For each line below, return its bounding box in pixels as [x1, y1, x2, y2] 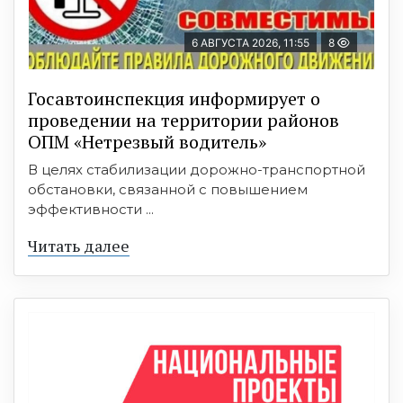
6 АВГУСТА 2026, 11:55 [192, 35, 309, 49]
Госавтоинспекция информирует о [28, 85, 320, 111]
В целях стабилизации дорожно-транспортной [28, 160, 365, 178]
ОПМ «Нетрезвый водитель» [28, 129, 266, 154]
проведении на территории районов [28, 107, 339, 132]
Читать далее [28, 234, 130, 256]
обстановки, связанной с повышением [28, 180, 308, 198]
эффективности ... [28, 200, 154, 218]
